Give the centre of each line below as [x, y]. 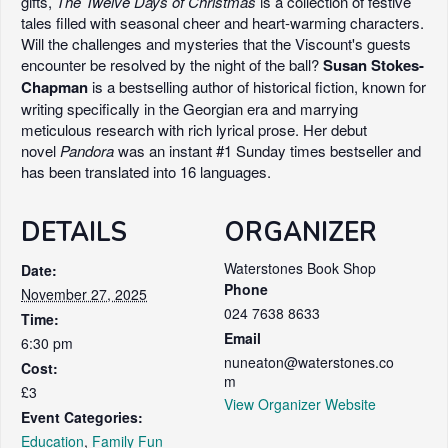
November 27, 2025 [84, 293]
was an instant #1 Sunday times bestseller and [267, 150]
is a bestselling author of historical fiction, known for [257, 86]
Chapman [54, 86]
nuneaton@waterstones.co [309, 361]
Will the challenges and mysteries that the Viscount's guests [216, 43]
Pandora [87, 150]
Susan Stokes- [373, 64]
